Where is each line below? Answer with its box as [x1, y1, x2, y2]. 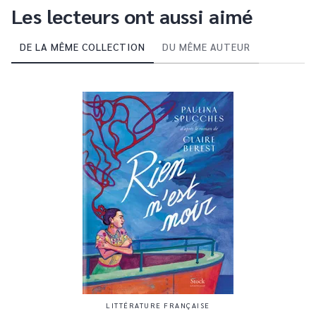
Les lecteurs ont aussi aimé [11, 3, 253, 28]
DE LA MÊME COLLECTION [20, 40, 145, 53]
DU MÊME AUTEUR [162, 40, 250, 53]
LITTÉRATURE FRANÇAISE [106, 300, 210, 310]
